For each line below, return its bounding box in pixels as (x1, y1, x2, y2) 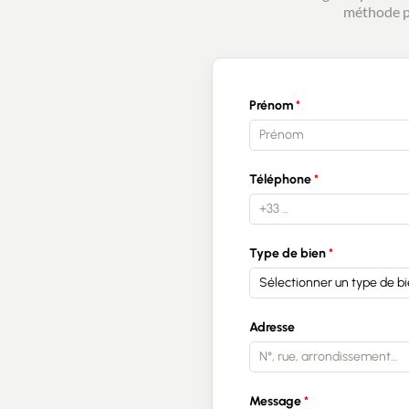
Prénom (249, 98, 293, 113)
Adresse (249, 320, 295, 335)
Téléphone (249, 172, 311, 187)
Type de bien (249, 246, 326, 261)
